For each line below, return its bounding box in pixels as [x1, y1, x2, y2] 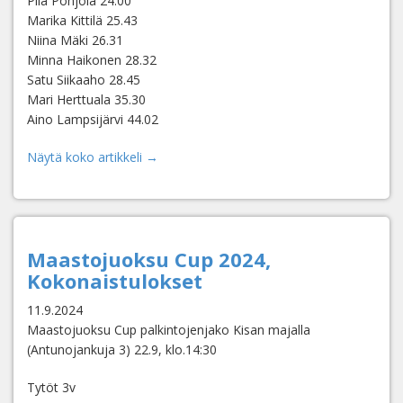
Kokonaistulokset [27, 267, 202, 294]
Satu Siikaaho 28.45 [27, 71, 140, 88]
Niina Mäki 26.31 [27, 31, 123, 49]
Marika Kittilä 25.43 [27, 12, 138, 29]
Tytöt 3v [27, 379, 76, 396]
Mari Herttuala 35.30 [27, 91, 146, 108]
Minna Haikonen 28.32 [27, 51, 157, 68]
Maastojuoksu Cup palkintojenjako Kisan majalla [27, 321, 310, 338]
